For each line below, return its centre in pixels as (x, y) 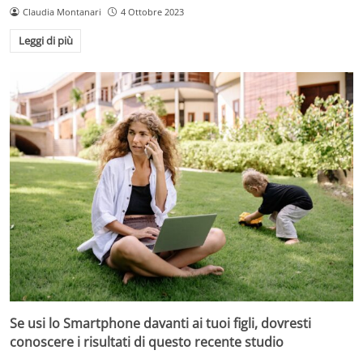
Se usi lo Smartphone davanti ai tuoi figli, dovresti (160, 323)
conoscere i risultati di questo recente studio (147, 342)
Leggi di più (45, 41)
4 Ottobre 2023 (152, 11)
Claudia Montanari (62, 11)
